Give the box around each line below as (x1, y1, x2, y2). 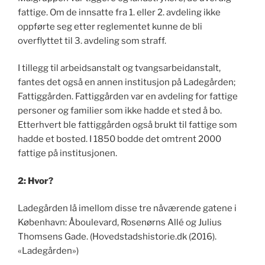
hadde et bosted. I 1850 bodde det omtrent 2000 (18, 134, 221, 145)
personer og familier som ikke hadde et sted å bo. (18, 105, 222, 117)
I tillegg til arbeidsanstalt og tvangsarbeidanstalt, (18, 63, 221, 74)
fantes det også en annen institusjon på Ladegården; (18, 77, 235, 88)
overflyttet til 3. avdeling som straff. (18, 35, 168, 46)
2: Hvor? (18, 175, 55, 186)
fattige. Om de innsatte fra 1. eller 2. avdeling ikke (18, 7, 221, 18)
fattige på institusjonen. (18, 148, 117, 159)
